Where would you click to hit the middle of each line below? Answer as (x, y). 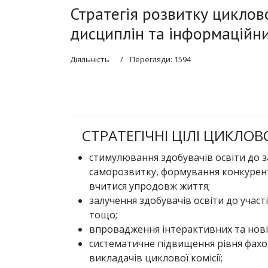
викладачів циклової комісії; (156, 258)
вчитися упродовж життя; (150, 186)
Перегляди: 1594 (160, 59)
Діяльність (90, 59)
